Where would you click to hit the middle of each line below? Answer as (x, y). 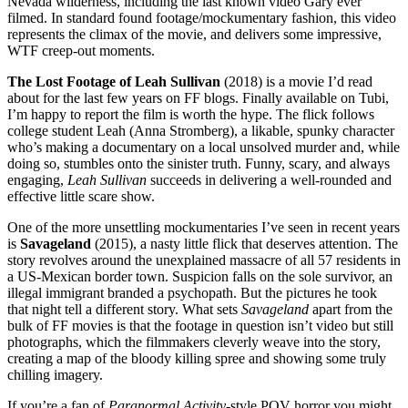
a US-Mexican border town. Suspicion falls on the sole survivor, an (200, 276)
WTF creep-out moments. (81, 50)
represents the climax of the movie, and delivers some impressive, (194, 34)
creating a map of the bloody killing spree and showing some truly (197, 358)
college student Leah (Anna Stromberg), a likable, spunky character (201, 130)
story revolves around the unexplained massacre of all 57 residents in (204, 260)
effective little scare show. (81, 196)
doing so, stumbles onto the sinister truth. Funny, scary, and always (199, 163)
